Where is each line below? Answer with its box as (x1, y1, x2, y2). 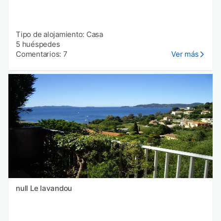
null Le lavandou (30, 184, 72, 193)
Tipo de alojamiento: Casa (16, 29, 103, 39)
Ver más (171, 49, 199, 59)
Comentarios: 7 (16, 49, 68, 59)
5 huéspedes (16, 39, 60, 49)
